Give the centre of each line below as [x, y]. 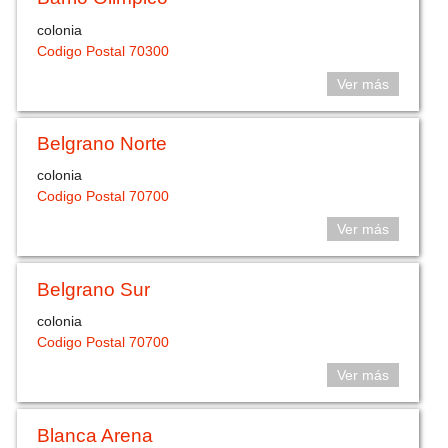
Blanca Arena [95, 435]
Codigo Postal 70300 [103, 50]
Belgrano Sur [94, 289]
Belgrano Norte [102, 143]
